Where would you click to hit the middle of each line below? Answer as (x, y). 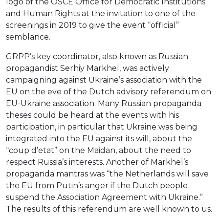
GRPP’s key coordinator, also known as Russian (97, 57)
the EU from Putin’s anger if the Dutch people (97, 186)
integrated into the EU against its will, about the (99, 139)
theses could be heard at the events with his (92, 115)
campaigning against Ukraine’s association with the (104, 80)
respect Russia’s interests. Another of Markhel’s (97, 162)
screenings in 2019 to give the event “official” (92, 25)
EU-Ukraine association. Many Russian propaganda (104, 104)
